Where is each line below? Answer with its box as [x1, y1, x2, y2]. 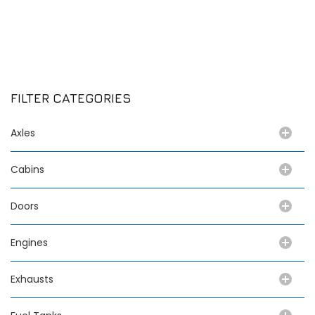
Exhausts [11, 271, 53, 286]
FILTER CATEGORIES [11, 90, 131, 105]
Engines [11, 235, 48, 250]
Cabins [11, 162, 44, 176]
